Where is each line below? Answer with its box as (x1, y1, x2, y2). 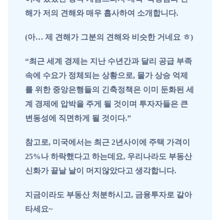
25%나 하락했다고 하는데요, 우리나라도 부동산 (25, 152, 192, 161)
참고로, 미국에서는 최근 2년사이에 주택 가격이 (25, 137, 190, 146)
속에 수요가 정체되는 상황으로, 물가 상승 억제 (25, 71, 188, 80)
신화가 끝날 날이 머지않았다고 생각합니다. (25, 166, 176, 175)
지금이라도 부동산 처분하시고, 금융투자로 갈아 (25, 190, 192, 199)
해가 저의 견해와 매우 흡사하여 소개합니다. (25, 8, 178, 17)
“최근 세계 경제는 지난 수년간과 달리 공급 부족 (25, 56, 192, 65)
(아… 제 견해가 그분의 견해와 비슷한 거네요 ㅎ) (25, 32, 193, 41)
